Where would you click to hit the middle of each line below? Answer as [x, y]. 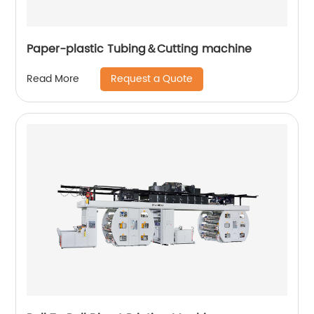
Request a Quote [152, 78]
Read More [53, 79]
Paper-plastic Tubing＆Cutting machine [139, 49]
